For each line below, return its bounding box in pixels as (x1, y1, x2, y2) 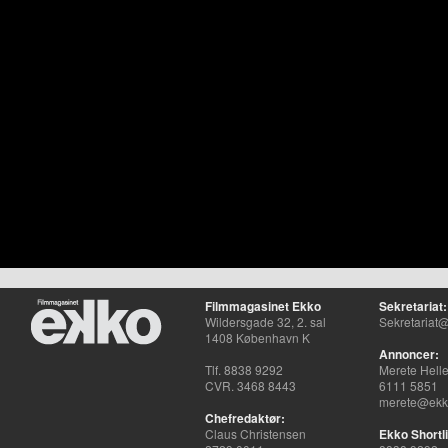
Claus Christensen (204, 425, 306, 442)
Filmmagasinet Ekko (204, 297, 321, 315)
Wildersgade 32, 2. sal (204, 313, 326, 330)
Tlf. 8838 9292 (204, 361, 283, 378)
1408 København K (204, 329, 310, 346)
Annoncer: (378, 345, 439, 363)
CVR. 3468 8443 (204, 377, 296, 394)
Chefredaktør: (204, 409, 285, 427)
